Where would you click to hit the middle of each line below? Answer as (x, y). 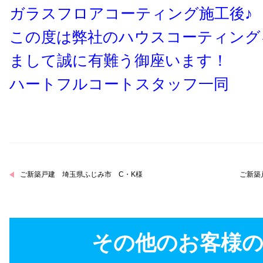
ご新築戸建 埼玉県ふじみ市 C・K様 (81, 175)
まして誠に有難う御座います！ (119, 60)
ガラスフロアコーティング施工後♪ (131, 13)
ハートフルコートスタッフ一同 (119, 84)
